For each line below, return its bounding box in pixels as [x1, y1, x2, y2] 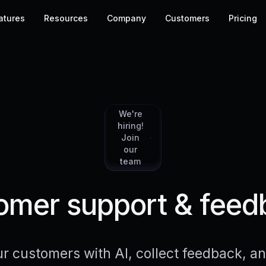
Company [106, 13, 146, 23]
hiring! [117, 121, 144, 131]
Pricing [228, 13, 257, 23]
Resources [43, 13, 88, 23]
